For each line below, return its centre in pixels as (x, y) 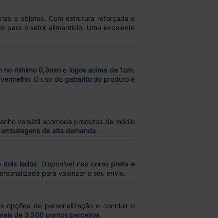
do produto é (113, 79)
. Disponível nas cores (74, 163)
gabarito (78, 79)
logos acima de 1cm (101, 70)
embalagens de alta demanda (48, 130)
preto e (123, 163)
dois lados (20, 163)
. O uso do (47, 79)
